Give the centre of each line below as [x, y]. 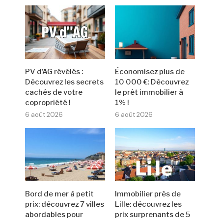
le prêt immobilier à [149, 92]
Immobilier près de [148, 194]
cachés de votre [54, 92]
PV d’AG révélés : [54, 71]
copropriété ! [48, 102]
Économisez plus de [150, 71]
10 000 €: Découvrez [152, 82]
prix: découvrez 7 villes [65, 205]
